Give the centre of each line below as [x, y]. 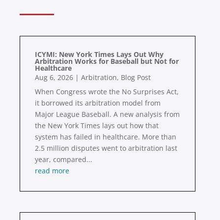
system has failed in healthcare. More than [106, 137]
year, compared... [64, 160]
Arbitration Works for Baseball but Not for [107, 61]
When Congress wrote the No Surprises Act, [107, 92]
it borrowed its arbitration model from [98, 103]
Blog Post [136, 78]
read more [52, 171]
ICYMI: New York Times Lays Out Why [99, 55]
